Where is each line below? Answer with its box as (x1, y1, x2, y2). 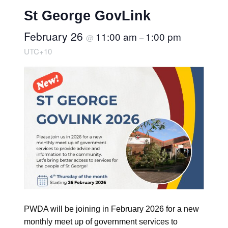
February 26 (23, 28, 86, 44)
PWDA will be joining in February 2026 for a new (23, 204, 199, 213)
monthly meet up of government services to (23, 217, 178, 226)
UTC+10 (23, 45, 52, 56)
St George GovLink (23, 7, 151, 23)
